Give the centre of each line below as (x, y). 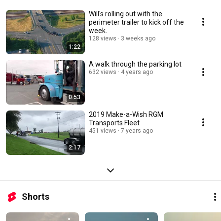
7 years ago (137, 131)
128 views (103, 39)
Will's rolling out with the (126, 14)
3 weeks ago (138, 39)
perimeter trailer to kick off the (136, 22)
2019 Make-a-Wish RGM (126, 115)
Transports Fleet (114, 123)
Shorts (36, 197)
